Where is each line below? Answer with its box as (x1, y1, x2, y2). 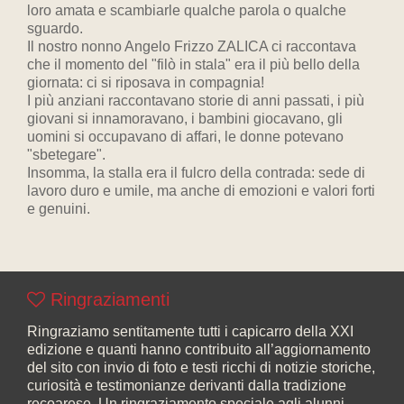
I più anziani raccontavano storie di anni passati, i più (27, 93, 364, 108)
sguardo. (27, 21, 83, 36)
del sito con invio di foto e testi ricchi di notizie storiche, (27, 360, 375, 375)
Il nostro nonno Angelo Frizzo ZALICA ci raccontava (27, 39, 356, 54)
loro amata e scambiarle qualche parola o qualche (27, 3, 346, 18)
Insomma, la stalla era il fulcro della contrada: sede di (27, 165, 365, 180)
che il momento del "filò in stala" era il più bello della (27, 57, 360, 72)
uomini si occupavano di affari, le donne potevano (27, 129, 344, 144)
